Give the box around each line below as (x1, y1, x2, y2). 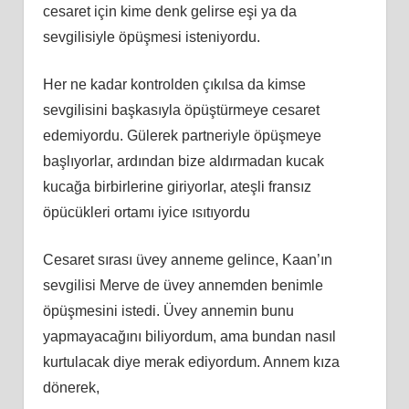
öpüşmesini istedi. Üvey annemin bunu (42, 302, 294, 319)
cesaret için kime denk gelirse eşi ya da (42, 3, 297, 19)
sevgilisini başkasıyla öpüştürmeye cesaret (42, 101, 320, 118)
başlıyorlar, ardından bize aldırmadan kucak (42, 152, 324, 169)
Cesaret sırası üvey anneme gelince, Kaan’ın (42, 251, 332, 267)
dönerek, (42, 379, 100, 395)
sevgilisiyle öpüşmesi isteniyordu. (42, 28, 260, 45)
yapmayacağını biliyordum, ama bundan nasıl (42, 328, 336, 344)
